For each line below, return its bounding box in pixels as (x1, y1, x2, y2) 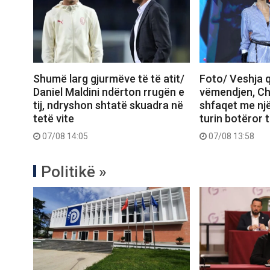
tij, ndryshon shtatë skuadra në (33, 99, 183, 112)
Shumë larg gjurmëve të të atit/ (33, 72, 184, 86)
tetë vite (33, 112, 74, 125)
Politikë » (41, 163, 107, 181)
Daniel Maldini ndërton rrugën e (33, 86, 184, 99)
